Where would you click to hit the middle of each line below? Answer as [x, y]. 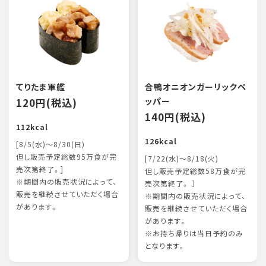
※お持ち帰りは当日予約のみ [194, 233]
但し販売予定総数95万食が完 [66, 157]
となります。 [165, 246]
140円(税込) [175, 117]
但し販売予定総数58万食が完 [195, 171]
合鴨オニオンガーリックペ [195, 87]
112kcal [32, 127]
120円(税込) [47, 102]
